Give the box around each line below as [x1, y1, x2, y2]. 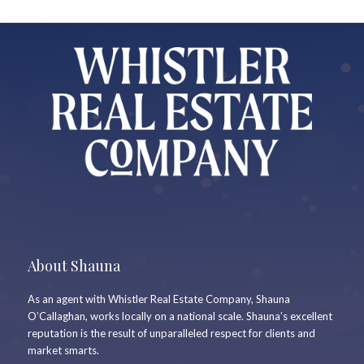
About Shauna [28, 255, 120, 275]
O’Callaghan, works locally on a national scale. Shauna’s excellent [28, 309, 332, 323]
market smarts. [28, 343, 99, 357]
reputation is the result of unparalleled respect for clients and [28, 326, 315, 340]
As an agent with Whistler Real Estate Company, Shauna [28, 292, 290, 305]
